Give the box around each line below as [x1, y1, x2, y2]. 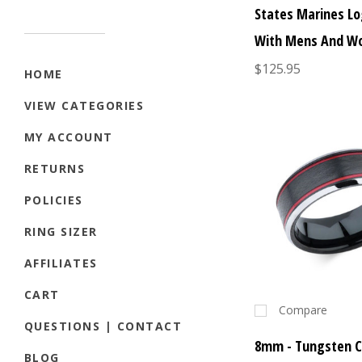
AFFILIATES [24, 255, 98, 271]
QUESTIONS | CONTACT [24, 318, 183, 335]
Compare [279, 302, 328, 318]
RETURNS [24, 161, 86, 177]
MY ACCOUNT [24, 129, 113, 145]
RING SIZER [24, 224, 98, 240]
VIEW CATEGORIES [24, 98, 145, 114]
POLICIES [24, 192, 83, 208]
